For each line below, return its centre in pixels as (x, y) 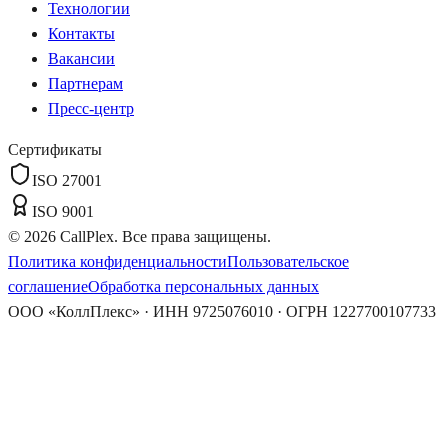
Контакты (81, 33)
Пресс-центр (91, 108)
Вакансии (81, 58)
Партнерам (85, 83)
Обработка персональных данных (203, 286)
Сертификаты (55, 149)
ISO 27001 (67, 180)
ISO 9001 (63, 211)
